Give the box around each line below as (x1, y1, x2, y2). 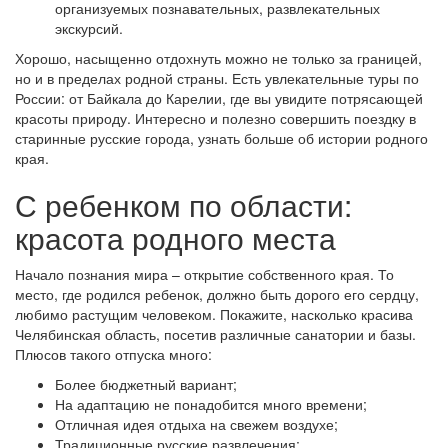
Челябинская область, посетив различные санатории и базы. (15, 324, 416, 344)
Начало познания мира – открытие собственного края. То (15, 264, 394, 284)
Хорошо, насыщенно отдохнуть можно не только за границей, (15, 48, 422, 68)
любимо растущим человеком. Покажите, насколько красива (15, 304, 413, 324)
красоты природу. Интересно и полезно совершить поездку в (15, 108, 416, 128)
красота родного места (15, 216, 336, 259)
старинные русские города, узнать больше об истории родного (15, 128, 428, 148)
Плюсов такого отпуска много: (15, 344, 212, 364)
